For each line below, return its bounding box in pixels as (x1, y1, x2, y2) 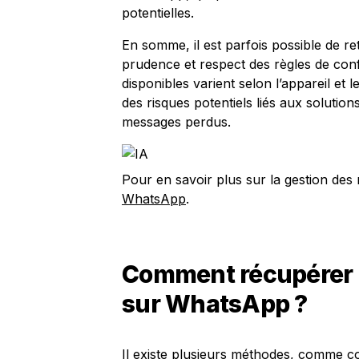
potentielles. (122, 5, 194, 21)
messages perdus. (122, 114, 231, 130)
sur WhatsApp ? (122, 289, 308, 318)
